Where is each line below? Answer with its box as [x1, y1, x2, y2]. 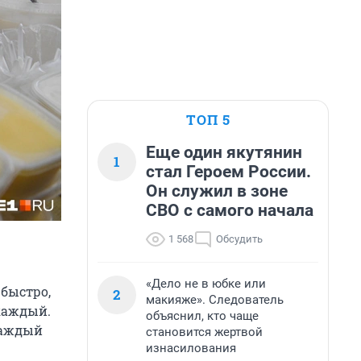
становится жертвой [146, 325, 263, 339]
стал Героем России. [146, 162, 311, 181]
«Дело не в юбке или [146, 276, 266, 291]
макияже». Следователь [146, 293, 284, 307]
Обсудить [216, 233, 263, 245]
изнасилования [146, 341, 236, 355]
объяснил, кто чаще [146, 309, 259, 323]
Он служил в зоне [146, 181, 288, 201]
